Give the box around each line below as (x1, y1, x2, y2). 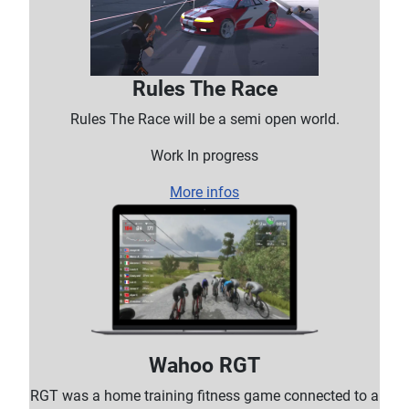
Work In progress (151, 146, 258, 164)
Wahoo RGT (149, 351, 260, 378)
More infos (170, 183, 239, 201)
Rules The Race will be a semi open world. (69, 110, 340, 128)
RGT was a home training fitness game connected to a (30, 386, 379, 404)
